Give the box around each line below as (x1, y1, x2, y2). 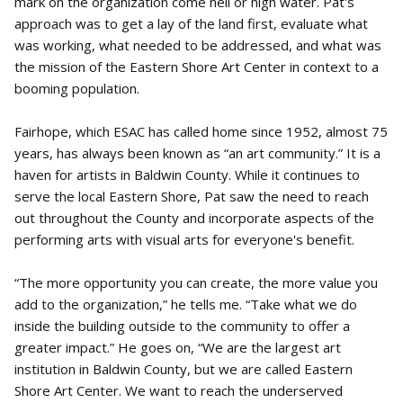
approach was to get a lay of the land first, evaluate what (14, 14, 368, 32)
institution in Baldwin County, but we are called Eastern (14, 360, 353, 378)
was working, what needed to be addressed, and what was (14, 36, 381, 54)
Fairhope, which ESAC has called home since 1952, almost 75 (14, 122, 388, 140)
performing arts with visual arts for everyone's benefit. (14, 230, 354, 248)
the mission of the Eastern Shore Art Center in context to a (14, 58, 379, 76)
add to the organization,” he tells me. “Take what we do (14, 295, 357, 313)
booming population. (14, 79, 139, 97)
